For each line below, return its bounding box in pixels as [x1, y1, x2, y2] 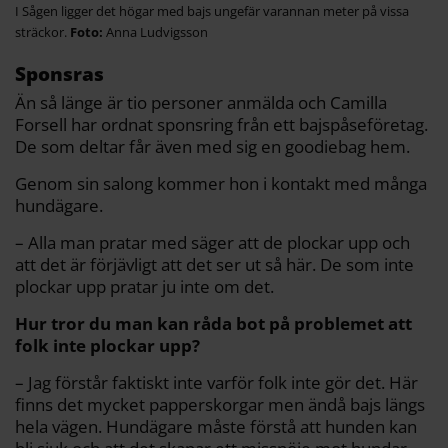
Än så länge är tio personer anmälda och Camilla [15, 91, 387, 115]
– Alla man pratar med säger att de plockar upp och [15, 231, 410, 255]
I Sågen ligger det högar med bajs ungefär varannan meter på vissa [15, 2, 409, 21]
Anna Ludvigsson [106, 23, 208, 42]
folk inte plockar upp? [15, 334, 200, 358]
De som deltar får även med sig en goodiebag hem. [15, 135, 410, 159]
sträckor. [15, 23, 67, 42]
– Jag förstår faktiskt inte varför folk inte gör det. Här [15, 371, 418, 395]
